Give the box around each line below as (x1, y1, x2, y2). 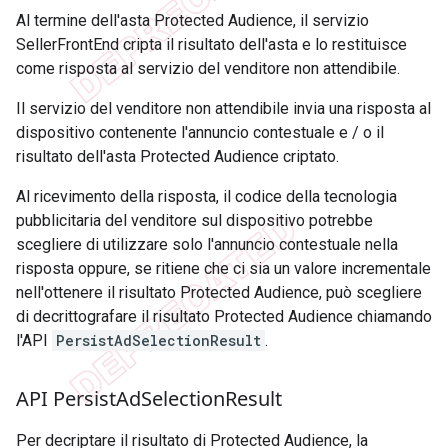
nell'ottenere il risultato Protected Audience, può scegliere (16, 283, 422, 303)
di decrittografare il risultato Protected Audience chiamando (16, 307, 432, 327)
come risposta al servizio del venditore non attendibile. (16, 59, 400, 79)
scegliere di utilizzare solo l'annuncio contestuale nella (16, 235, 398, 255)
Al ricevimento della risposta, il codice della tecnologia (16, 187, 397, 207)
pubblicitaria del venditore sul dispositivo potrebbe (16, 211, 373, 231)
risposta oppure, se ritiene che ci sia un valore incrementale (16, 259, 431, 279)
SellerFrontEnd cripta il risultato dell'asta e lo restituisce (16, 35, 407, 55)
